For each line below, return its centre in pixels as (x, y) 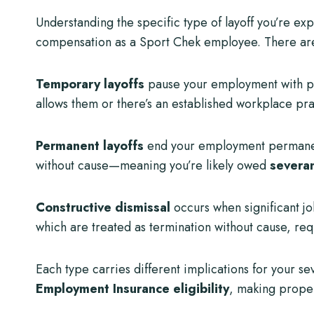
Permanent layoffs (90, 145)
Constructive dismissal (103, 207)
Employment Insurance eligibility (132, 288)
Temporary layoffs (90, 84)
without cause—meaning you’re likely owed (153, 165)
